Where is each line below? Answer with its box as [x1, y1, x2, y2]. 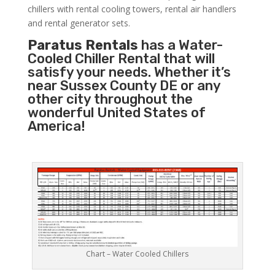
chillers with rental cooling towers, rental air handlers [27, 3, 236, 15]
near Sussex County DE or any [27, 77, 220, 95]
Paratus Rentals [27, 37, 138, 54]
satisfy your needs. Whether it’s [27, 64, 231, 81]
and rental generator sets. [27, 17, 130, 29]
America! [27, 118, 85, 135]
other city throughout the [27, 91, 193, 108]
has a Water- [137, 37, 223, 54]
